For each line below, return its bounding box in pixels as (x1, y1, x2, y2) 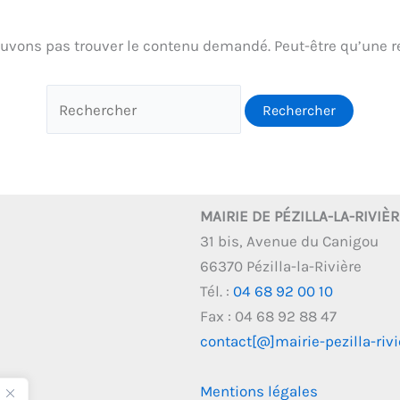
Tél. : (200, 282, 233, 301)
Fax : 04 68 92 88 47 (200, 307, 337, 326)
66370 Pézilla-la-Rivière (200, 257, 362, 276)
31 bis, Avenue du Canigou (200, 232, 379, 251)
